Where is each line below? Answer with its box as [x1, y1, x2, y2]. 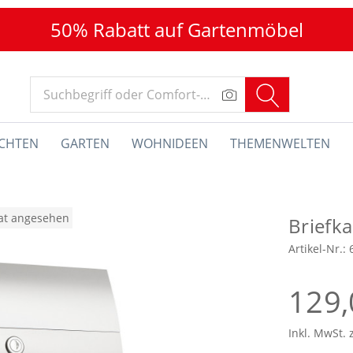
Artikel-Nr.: [288, 241, 349, 256]
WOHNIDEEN [131, 135, 208, 152]
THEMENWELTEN [229, 135, 330, 152]
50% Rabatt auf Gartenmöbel [50, 17, 303, 43]
